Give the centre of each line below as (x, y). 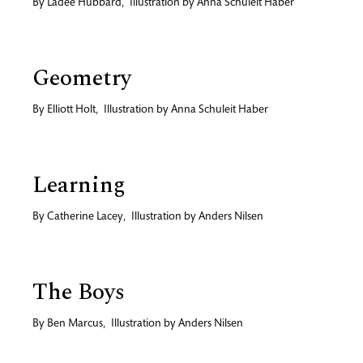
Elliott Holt (71, 110)
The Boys (79, 292)
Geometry (82, 78)
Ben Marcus (75, 324)
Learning (79, 185)
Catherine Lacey (85, 217)
